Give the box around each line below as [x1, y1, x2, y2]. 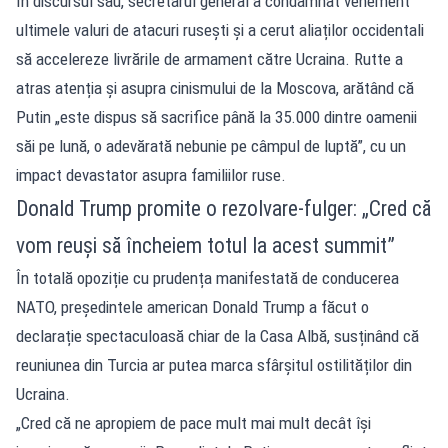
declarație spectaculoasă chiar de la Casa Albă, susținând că [16, 325, 419, 346]
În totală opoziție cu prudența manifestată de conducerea [16, 267, 399, 288]
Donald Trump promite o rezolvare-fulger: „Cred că [16, 195, 431, 221]
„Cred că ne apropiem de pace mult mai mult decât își [16, 412, 371, 433]
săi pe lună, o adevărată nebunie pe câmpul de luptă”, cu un [16, 135, 406, 156]
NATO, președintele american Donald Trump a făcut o [16, 296, 369, 317]
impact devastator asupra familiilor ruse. [16, 164, 286, 185]
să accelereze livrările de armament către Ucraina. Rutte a [16, 48, 403, 69]
